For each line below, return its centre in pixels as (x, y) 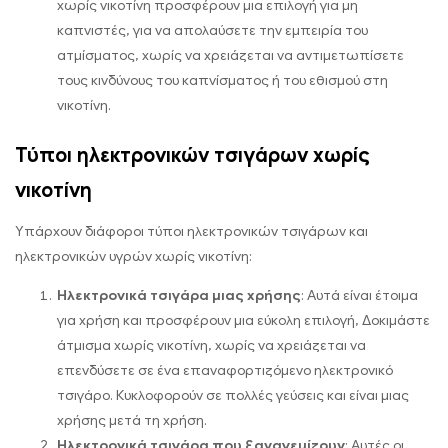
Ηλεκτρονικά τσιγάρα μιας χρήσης (179, 295)
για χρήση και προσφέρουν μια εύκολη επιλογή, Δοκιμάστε (243, 320)
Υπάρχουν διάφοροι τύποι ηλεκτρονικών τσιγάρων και (191, 231)
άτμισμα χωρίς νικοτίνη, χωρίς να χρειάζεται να (211, 345)
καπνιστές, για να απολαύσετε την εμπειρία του (212, 31)
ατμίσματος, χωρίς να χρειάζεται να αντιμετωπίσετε (230, 56)
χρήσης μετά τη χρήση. (132, 420)
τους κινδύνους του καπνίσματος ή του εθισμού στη (222, 81)
